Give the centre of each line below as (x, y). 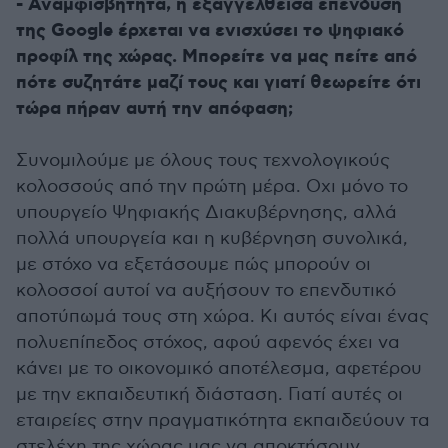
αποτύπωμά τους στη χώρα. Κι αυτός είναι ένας (222, 316)
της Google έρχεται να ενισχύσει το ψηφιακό (210, 30)
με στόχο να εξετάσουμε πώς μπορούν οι (193, 264)
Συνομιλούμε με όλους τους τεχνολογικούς (203, 160)
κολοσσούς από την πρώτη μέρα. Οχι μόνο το (212, 186)
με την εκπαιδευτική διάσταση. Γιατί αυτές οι (209, 394)
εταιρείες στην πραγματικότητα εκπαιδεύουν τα (223, 420)
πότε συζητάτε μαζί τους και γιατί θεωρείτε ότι (218, 82)
